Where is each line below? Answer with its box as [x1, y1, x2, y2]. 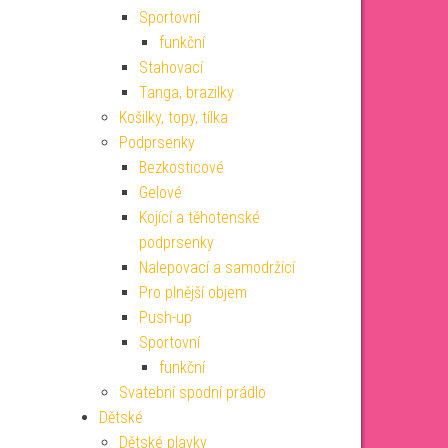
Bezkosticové [138, 158, 224, 177]
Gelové [138, 183, 182, 202]
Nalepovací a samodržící [138, 258, 295, 277]
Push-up [138, 308, 192, 327]
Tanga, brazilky [138, 83, 234, 102]
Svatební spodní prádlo [118, 383, 266, 402]
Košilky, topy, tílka [118, 108, 228, 127]
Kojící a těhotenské [138, 208, 260, 227]
